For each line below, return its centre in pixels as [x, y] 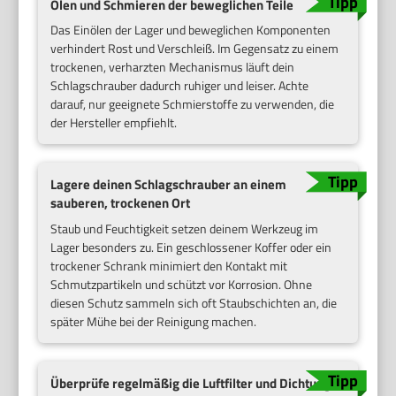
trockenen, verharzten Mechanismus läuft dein [173, 67]
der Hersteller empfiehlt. [114, 123]
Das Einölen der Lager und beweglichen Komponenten [191, 30]
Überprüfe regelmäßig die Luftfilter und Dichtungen [198, 383]
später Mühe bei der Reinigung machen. [154, 321]
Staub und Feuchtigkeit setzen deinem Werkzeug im [185, 228]
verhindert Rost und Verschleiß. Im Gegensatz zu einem [195, 49]
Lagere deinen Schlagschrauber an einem [169, 185]
